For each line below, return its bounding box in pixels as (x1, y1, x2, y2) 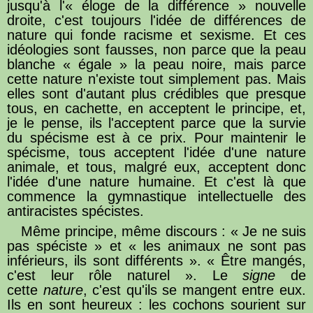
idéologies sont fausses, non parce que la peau (7, 41, 306, 57)
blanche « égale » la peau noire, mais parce (7, 56, 306, 72)
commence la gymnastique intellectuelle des (7, 188, 306, 204)
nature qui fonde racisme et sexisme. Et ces (7, 27, 306, 43)
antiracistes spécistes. (7, 203, 144, 219)
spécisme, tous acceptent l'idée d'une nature (7, 144, 306, 160)
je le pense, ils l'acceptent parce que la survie (7, 115, 306, 131)
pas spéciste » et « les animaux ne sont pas (7, 238, 306, 254)
